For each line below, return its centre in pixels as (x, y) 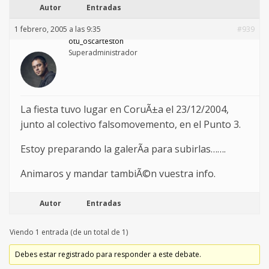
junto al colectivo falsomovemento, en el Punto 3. (131, 125)
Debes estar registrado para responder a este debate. (108, 255)
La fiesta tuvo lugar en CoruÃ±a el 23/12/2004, (125, 110)
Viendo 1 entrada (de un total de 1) (69, 232)
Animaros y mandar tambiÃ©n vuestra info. (118, 174)
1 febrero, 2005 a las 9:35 (58, 29)
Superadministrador (103, 53)
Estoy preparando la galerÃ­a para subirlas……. (123, 149)
